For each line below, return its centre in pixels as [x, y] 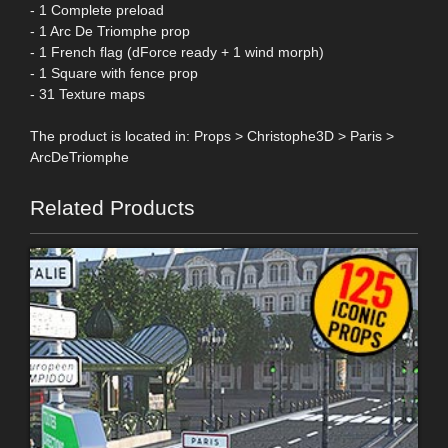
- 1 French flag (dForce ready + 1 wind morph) [177, 51]
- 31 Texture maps [87, 93]
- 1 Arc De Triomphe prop [110, 30]
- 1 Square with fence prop [114, 72]
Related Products [112, 207]
